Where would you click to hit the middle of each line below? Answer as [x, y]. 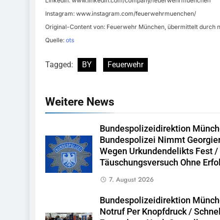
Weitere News [80, 102]
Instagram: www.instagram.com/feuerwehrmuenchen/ [121, 14]
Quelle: [55, 40]
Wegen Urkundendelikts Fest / [159, 151]
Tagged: [60, 65]
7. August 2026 [131, 180]
